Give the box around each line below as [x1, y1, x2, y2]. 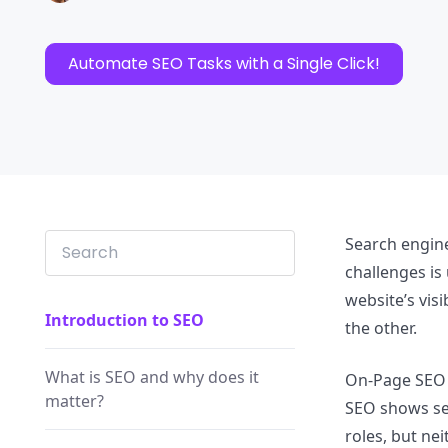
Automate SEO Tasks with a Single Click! [68, 52, 380, 75]
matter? [45, 390, 104, 412]
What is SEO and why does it [45, 366, 259, 388]
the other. [345, 317, 417, 339]
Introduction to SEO [45, 309, 204, 331]
